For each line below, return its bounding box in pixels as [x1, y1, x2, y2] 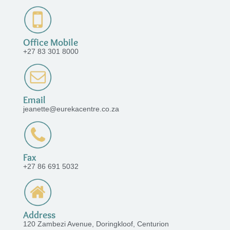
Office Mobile [23, 36, 78, 48]
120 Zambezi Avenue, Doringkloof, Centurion [23, 220, 169, 228]
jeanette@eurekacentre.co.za [23, 104, 119, 113]
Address [23, 209, 55, 221]
